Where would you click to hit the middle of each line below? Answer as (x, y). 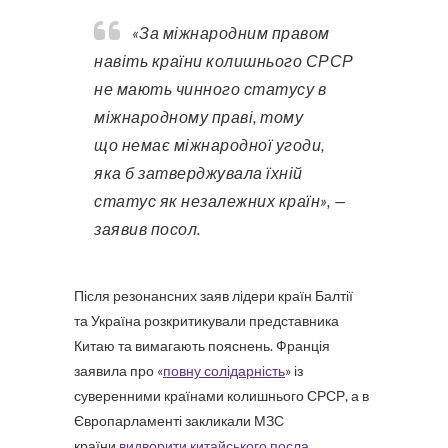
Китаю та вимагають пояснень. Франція (202, 345)
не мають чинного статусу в (210, 88)
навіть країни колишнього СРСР (224, 60)
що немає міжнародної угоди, (209, 144)
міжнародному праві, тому (198, 116)
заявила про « (118, 370)
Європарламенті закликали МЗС (179, 420)
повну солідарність (224, 370)
